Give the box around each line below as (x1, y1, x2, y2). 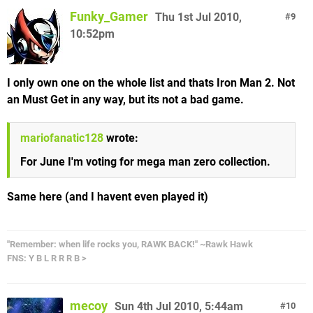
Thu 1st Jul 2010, (155, 10, 242, 24)
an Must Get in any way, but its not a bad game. (7, 92, 244, 106)
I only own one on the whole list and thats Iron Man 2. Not (7, 75, 295, 89)
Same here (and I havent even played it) (7, 189, 208, 203)
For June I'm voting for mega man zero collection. (20, 154, 270, 168)
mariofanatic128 (20, 131, 103, 145)
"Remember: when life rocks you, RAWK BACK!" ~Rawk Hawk (7, 238, 253, 249)
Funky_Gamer (70, 8, 148, 24)
